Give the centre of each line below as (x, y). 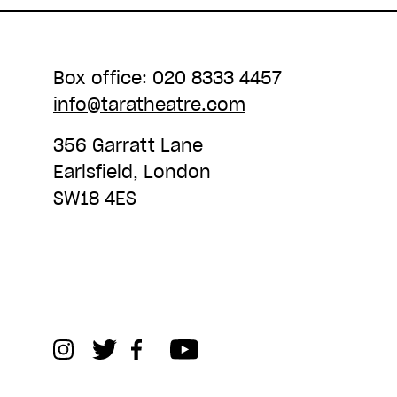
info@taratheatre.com (149, 105)
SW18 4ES (95, 198)
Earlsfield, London (132, 172)
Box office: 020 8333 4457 (167, 78)
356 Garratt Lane (128, 145)
